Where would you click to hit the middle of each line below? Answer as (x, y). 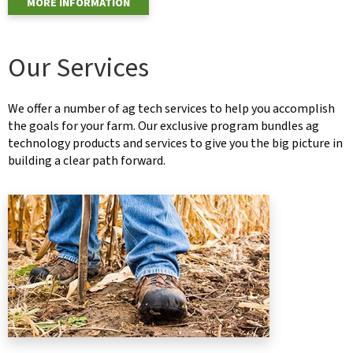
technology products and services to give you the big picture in (175, 144)
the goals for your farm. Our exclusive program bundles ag (163, 126)
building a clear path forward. (87, 161)
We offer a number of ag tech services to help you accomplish (171, 109)
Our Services (78, 69)
